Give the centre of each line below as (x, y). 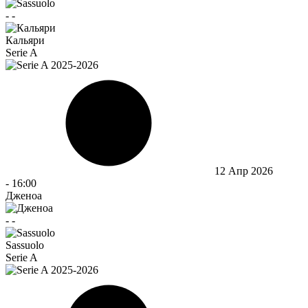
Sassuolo (25, 245)
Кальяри (25, 40)
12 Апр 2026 (244, 170)
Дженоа (24, 195)
